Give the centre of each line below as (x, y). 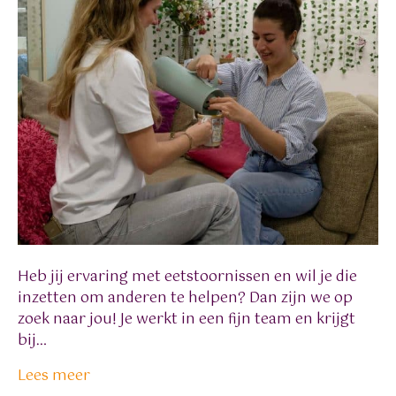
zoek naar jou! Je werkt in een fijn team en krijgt (187, 320)
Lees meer (54, 377)
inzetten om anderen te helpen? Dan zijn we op (185, 299)
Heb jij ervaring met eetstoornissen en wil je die (187, 278)
